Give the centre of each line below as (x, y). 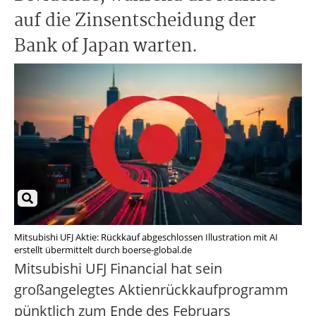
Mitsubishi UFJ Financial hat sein (118, 269)
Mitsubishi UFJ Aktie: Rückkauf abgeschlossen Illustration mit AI (146, 237)
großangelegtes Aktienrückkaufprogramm (151, 290)
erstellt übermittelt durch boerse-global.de (103, 250)
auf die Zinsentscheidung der (135, 21)
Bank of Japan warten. (106, 47)
